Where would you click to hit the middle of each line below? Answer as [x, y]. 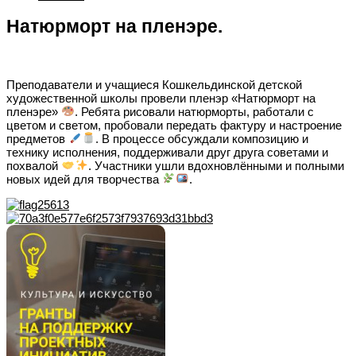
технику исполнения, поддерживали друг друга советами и [167, 152]
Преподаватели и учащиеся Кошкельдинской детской [154, 84]
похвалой [34, 165]
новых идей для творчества [84, 179]
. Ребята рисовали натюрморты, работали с [195, 111]
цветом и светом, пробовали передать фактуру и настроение [174, 125]
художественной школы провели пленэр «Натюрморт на [161, 98]
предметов [37, 138]
